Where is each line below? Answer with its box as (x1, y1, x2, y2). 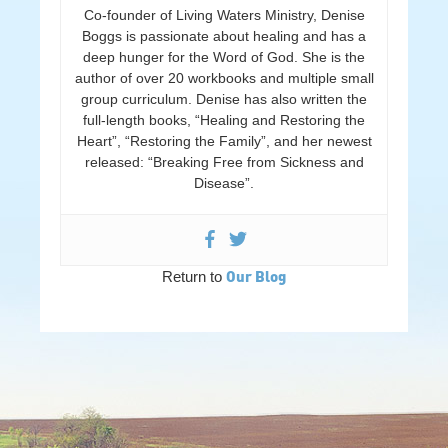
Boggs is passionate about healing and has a (82, 28, 366, 44)
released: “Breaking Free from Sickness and (84, 154, 364, 170)
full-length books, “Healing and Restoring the (83, 112, 365, 128)
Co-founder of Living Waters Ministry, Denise (83, 7, 365, 23)
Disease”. (194, 175, 254, 191)
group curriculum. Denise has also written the (81, 91, 367, 107)
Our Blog (226, 267, 286, 285)
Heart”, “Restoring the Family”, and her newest (76, 133, 372, 149)
